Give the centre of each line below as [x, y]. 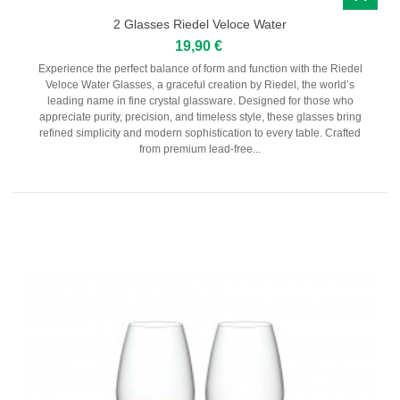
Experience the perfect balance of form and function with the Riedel [200, 69]
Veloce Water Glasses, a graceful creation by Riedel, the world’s [200, 85]
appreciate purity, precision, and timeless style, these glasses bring [200, 117]
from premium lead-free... [200, 150]
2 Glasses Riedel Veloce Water [200, 25]
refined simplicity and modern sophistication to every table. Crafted [200, 133]
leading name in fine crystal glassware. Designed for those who [200, 101]
